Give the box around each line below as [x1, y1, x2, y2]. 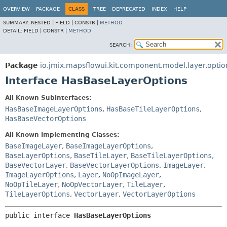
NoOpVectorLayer [62, 180, 123, 188]
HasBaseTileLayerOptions [106, 105, 200, 113]
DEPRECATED [112, 6, 145, 12]
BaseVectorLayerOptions [70, 161, 159, 169]
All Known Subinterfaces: [5, 94, 92, 101]
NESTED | [31, 20, 55, 25]
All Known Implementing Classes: [5, 131, 120, 138]
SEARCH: [109, 42, 132, 48]
